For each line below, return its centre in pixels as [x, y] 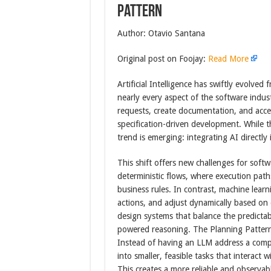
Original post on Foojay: [162, 59]
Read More [228, 59]
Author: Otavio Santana [161, 33]
